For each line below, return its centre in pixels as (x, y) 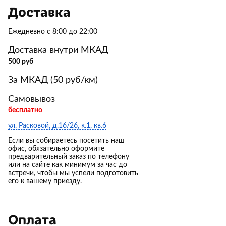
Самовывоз (32, 100)
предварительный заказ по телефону (69, 157)
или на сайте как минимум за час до (68, 165)
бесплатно (25, 111)
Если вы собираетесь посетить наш (66, 141)
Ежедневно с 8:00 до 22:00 (53, 32)
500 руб (21, 62)
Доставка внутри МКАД (58, 51)
